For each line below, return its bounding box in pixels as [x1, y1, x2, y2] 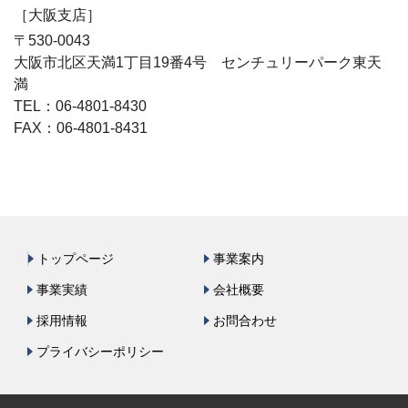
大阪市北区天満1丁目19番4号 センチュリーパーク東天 [14, 55, 382, 70]
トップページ [37, 251, 114, 266]
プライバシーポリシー [36, 344, 164, 359]
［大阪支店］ [14, 7, 101, 23]
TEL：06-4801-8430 [14, 98, 161, 114]
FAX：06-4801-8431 [14, 120, 148, 136]
